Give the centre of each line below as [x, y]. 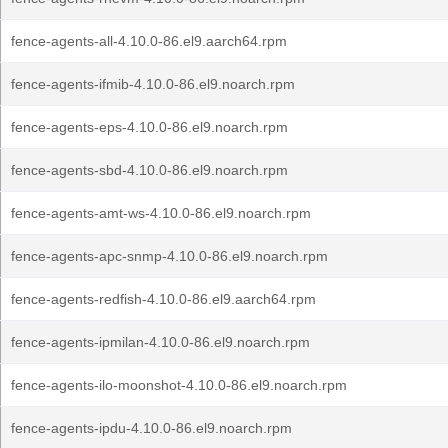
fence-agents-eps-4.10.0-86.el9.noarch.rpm [149, 127]
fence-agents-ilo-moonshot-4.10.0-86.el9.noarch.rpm [179, 385]
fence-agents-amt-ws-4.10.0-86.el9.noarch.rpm [161, 213]
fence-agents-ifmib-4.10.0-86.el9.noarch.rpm [153, 84]
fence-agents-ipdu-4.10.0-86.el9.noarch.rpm [151, 428]
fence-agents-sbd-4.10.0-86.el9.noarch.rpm [149, 170]
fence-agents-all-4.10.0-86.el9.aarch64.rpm [149, 41]
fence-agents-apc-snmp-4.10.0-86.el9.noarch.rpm [169, 256]
